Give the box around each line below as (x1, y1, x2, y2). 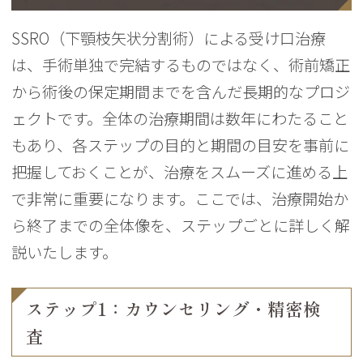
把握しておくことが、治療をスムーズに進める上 (11, 160, 348, 183)
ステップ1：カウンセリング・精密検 (26, 300, 322, 318)
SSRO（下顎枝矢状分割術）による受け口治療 (11, 26, 327, 49)
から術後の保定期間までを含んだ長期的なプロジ (11, 79, 351, 103)
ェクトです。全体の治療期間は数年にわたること (11, 106, 349, 130)
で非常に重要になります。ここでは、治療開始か (11, 186, 349, 210)
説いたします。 (11, 240, 118, 263)
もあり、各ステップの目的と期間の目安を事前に (11, 133, 350, 156)
